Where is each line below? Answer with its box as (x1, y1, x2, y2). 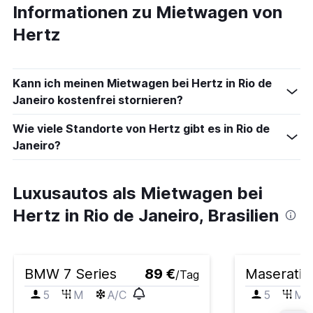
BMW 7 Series (24, 265, 117, 282)
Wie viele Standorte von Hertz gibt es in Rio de (13, 122, 270, 136)
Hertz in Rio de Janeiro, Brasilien (13, 205, 279, 226)
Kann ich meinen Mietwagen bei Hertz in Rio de (13, 76, 272, 90)
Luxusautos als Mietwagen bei (13, 183, 263, 203)
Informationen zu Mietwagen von (13, 2, 282, 22)
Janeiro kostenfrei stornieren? (13, 93, 183, 107)
